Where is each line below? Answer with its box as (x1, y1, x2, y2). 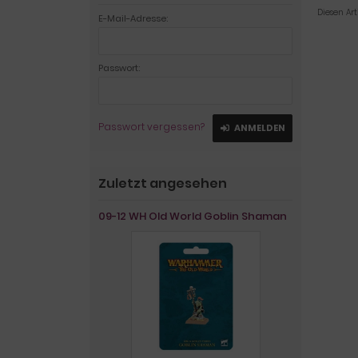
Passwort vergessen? (98, 120, 205, 133)
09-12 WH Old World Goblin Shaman (98, 209, 287, 224)
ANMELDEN (233, 121, 285, 134)
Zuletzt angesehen (98, 174, 227, 193)
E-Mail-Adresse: (98, 12, 168, 25)
